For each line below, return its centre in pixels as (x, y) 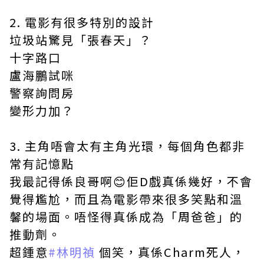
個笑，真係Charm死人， (170, 252)
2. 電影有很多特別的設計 (82, 22)
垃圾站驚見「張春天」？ (81, 40)
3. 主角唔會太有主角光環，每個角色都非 (127, 146)
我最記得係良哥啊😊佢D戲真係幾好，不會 (131, 181)
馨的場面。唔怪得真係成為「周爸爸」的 (126, 217)
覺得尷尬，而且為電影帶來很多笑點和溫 (126, 199)
